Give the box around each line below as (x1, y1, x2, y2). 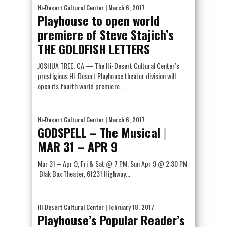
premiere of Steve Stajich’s (37, 25, 174, 44)
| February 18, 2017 (104, 203, 154, 211)
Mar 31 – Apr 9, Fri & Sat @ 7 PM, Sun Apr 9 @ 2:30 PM (37, 158, 187, 169)
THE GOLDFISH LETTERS (37, 40, 150, 58)
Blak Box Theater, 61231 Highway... (37, 168, 130, 179)
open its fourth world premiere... (37, 81, 124, 91)
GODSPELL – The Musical (37, 123, 163, 141)
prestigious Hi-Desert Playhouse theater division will (37, 70, 176, 81)
